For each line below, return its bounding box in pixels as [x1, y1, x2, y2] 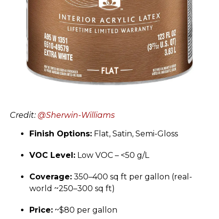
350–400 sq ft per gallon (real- [72, 172, 192, 182]
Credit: [10, 110, 38, 120]
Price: [29, 205, 53, 215]
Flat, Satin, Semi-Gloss [92, 129, 178, 139]
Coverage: [29, 172, 72, 182]
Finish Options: [29, 129, 92, 139]
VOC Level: [29, 151, 75, 160]
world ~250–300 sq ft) [29, 184, 115, 194]
